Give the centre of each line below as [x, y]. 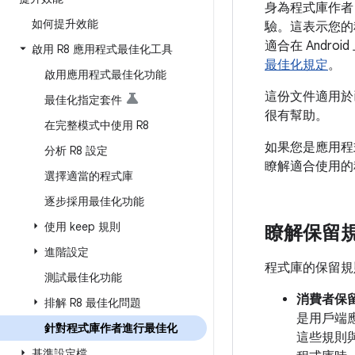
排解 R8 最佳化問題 [93, 303]
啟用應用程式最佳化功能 [105, 74]
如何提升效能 [65, 24]
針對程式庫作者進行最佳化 [111, 328]
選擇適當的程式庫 [89, 176]
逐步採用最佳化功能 [94, 201]
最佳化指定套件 [83, 100]
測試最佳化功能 [83, 277]
